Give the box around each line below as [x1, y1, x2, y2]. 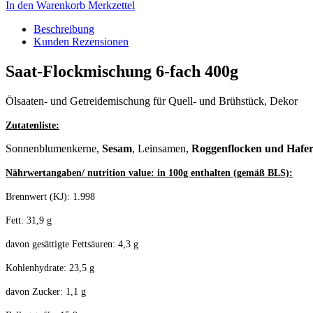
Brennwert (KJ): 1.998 [6, 191, 95, 202]
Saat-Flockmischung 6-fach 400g [6, 61, 238, 80]
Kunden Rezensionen [34, 35, 129, 48]
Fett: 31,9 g [6, 214, 52, 226]
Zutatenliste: [6, 119, 59, 131]
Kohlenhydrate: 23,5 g [6, 262, 94, 273]
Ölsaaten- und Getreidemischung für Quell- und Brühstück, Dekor [6, 94, 298, 107]
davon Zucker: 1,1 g [6, 286, 86, 297]
